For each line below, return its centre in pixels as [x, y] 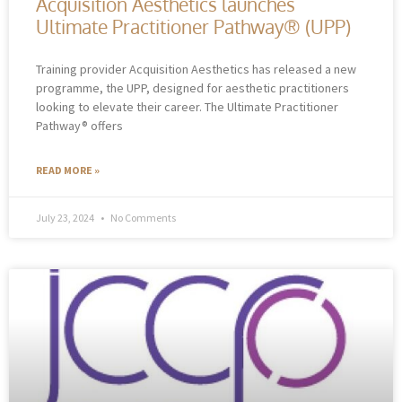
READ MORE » [68, 170]
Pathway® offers [79, 125]
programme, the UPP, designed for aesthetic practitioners [192, 87]
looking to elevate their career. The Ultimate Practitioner [187, 106]
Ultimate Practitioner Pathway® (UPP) [193, 26]
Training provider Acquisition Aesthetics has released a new [196, 69]
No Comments [142, 217]
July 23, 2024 [66, 217]
